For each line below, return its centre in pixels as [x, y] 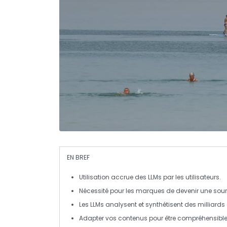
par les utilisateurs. [191, 177]
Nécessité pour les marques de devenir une [146, 191]
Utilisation [94, 177]
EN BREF [78, 157]
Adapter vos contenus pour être [128, 218]
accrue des [129, 177]
